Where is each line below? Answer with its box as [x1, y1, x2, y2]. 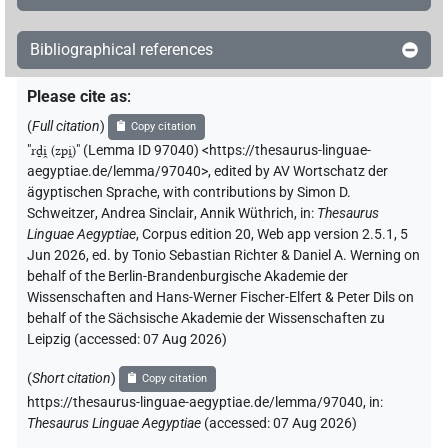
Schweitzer [27, 205, 95, 223]
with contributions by [163, 184, 294, 202]
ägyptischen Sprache [27, 184, 157, 202]
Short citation [32, 369, 111, 387]
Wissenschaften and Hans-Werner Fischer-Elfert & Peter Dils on [27, 289, 414, 307]
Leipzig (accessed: [27, 331, 143, 349]
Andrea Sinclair [101, 205, 194, 223]
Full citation [32, 117, 100, 135]
